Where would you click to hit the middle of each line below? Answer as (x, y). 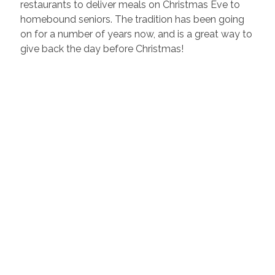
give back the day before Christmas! (103, 48)
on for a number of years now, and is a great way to (136, 34)
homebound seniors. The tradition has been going (132, 19)
